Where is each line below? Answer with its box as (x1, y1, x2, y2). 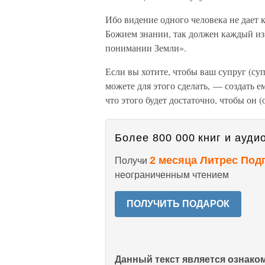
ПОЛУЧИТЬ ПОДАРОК (127, 199, 230, 209)
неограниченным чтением (115, 170, 229, 180)
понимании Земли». (105, 41, 186, 54)
